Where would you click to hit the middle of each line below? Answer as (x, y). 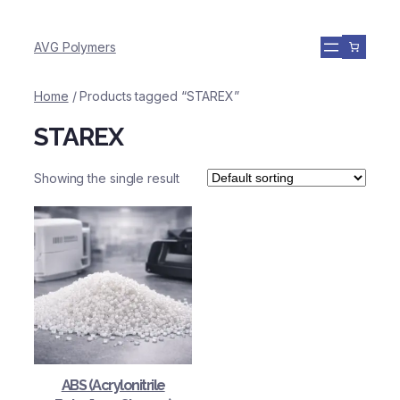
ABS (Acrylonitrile (113, 386)
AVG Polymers (75, 47)
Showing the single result (107, 178)
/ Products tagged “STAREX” (154, 96)
